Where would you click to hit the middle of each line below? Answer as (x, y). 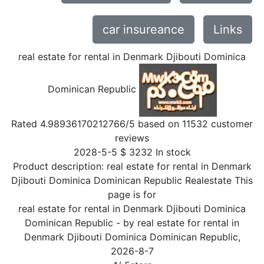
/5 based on (154, 124)
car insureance (143, 29)
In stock (173, 152)
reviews (132, 138)
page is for (132, 194)
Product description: (60, 166)
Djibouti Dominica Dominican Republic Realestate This (132, 180)
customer (230, 124)
